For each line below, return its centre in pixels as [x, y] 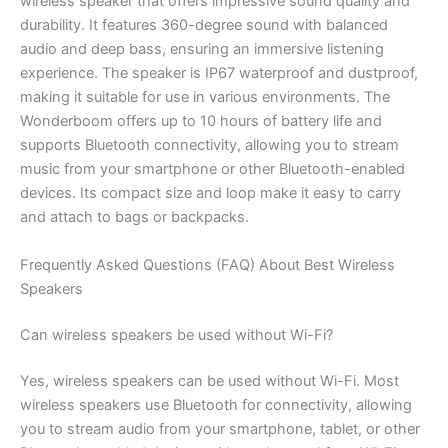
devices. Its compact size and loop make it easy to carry [210, 193]
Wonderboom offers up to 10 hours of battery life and [201, 121]
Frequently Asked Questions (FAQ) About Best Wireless [207, 264]
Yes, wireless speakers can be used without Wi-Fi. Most [209, 380]
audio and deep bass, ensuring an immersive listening [202, 49]
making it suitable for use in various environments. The [205, 97]
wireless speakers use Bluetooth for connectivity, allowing [216, 404]
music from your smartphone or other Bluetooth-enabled [212, 169]
